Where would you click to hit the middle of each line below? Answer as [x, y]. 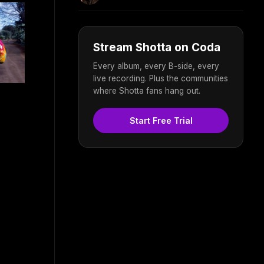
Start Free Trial [161, 120]
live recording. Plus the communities [161, 78]
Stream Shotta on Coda [157, 47]
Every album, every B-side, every [156, 66]
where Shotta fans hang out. [147, 90]
